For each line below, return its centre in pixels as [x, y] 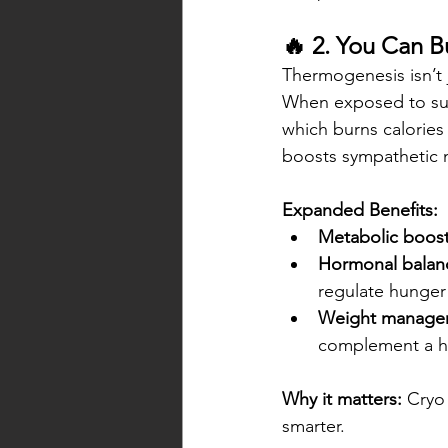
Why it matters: [342, 399]
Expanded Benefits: [360, 210]
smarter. [313, 426]
